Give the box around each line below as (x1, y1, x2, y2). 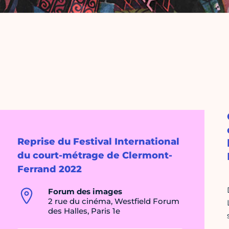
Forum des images (48, 187, 122, 197)
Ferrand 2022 (17, 164, 82, 175)
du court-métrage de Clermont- (17, 150, 172, 162)
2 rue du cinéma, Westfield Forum (48, 196, 179, 207)
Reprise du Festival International (17, 136, 179, 148)
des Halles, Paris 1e (48, 206, 120, 216)
